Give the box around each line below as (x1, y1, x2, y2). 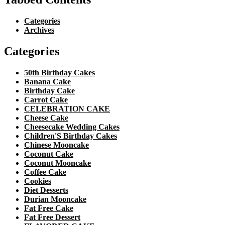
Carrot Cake (24, 95, 68, 104)
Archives (24, 26, 54, 35)
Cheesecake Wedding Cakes (24, 123, 120, 131)
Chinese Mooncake (24, 141, 89, 149)
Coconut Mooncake (24, 159, 91, 167)
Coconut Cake (24, 150, 73, 158)
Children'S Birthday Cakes (24, 132, 117, 140)
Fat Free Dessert (24, 213, 80, 221)
